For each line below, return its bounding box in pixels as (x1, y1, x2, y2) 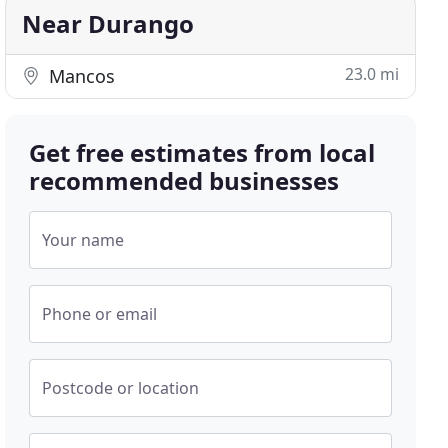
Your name (42, 229, 125, 251)
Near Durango (22, 7, 195, 40)
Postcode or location (42, 377, 200, 399)
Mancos (44, 64, 116, 88)
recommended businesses (29, 164, 340, 197)
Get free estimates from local (29, 136, 376, 169)
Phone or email (42, 303, 158, 325)
